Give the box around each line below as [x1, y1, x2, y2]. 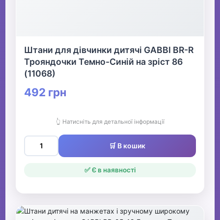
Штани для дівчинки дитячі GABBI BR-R [24, 45, 194, 55]
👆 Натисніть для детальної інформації [55, 118, 165, 126]
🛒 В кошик [109, 141, 145, 150]
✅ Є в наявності [84, 166, 136, 174]
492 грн [24, 85, 67, 99]
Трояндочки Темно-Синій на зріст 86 [24, 56, 183, 67]
